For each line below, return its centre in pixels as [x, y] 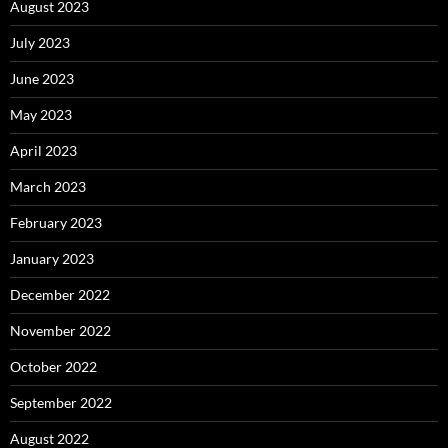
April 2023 [43, 150]
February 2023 [56, 222]
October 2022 [53, 366]
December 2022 [60, 294]
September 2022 [61, 402]
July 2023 [40, 42]
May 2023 [41, 114]
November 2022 [60, 330]
